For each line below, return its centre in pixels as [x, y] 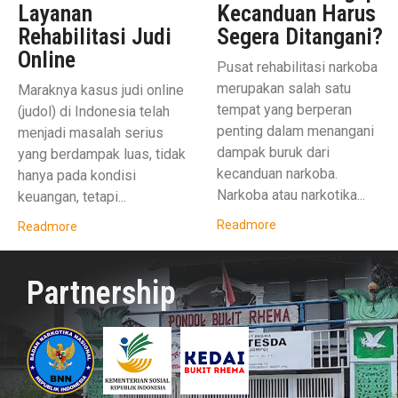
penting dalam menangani [295, 131]
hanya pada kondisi [77, 175]
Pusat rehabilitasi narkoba [297, 67]
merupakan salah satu [284, 88]
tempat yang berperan [284, 109]
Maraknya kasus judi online [101, 90]
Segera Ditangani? [300, 36]
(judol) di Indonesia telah [94, 111]
